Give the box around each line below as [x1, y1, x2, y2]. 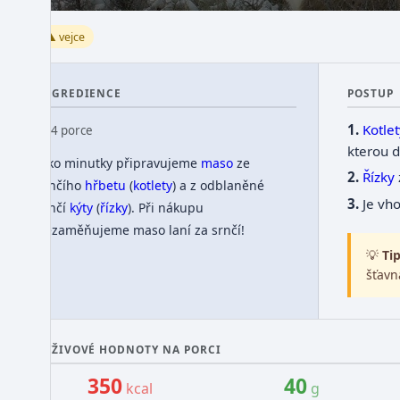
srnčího [36, 177, 85, 195]
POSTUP [346, 86, 394, 101]
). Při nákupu [127, 199, 204, 217]
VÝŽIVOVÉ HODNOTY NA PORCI [36, 341, 221, 356]
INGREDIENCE [36, 86, 122, 101]
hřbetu [84, 177, 126, 195]
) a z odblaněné [171, 177, 264, 195]
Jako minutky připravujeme [36, 154, 201, 172]
